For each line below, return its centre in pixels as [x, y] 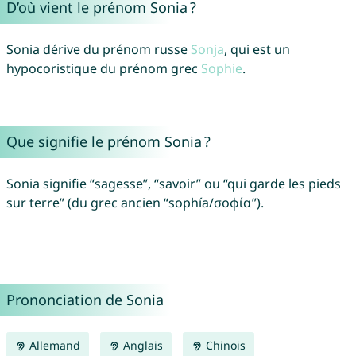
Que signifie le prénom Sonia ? [108, 142]
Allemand [53, 346]
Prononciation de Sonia [85, 300]
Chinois [224, 346]
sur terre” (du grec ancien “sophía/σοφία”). [135, 203]
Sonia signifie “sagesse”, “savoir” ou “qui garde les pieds [173, 184]
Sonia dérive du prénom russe [98, 50]
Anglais [141, 346]
